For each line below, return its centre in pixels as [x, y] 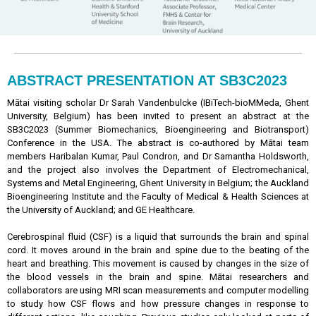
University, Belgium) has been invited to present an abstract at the [158, 116]
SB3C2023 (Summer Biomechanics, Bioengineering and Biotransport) [158, 129]
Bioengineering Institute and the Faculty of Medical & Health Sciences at [158, 196]
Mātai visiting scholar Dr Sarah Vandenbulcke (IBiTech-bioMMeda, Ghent [158, 103]
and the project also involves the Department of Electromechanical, [158, 170]
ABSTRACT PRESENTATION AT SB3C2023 [147, 80]
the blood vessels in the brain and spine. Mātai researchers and [158, 277]
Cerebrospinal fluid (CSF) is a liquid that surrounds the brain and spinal [158, 237]
